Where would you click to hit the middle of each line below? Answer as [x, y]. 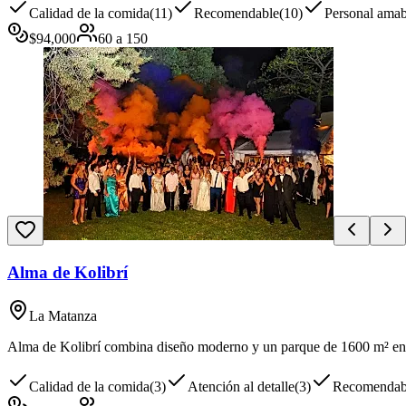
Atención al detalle [241, 387]
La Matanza [63, 316]
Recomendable [237, 14]
